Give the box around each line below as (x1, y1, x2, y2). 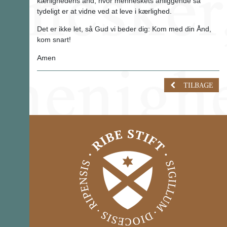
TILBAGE (183, 80, 213, 90)
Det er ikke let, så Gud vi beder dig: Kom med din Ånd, (36, 25, 211, 33)
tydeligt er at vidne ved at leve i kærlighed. (36, 7, 174, 15)
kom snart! (36, 35, 71, 44)
